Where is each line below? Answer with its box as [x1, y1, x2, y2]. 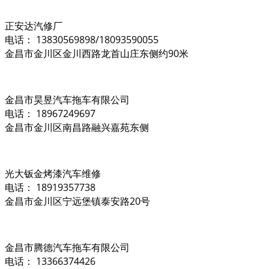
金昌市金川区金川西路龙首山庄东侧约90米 [5, 46, 189, 60]
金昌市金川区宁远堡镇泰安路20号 [5, 194, 150, 208]
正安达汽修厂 [5, 19, 62, 32]
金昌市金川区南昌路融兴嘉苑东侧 [5, 120, 149, 134]
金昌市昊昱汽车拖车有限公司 [5, 92, 130, 106]
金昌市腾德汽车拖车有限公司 [5, 240, 130, 254]
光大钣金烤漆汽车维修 [5, 166, 101, 180]
